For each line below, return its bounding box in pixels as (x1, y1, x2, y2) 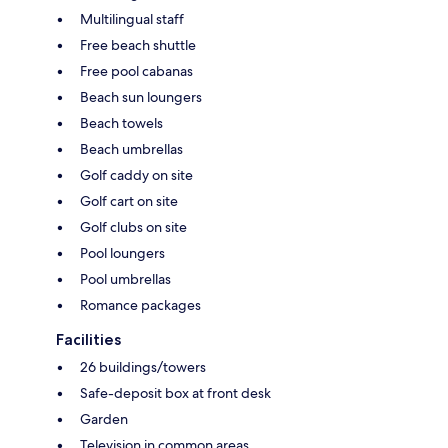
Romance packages (80, 295, 201, 314)
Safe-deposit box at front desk (80, 383, 271, 402)
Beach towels (80, 113, 163, 132)
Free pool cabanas (80, 61, 193, 80)
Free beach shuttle (80, 35, 196, 54)
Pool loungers (80, 243, 165, 262)
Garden (80, 409, 128, 428)
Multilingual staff (80, 9, 184, 28)
